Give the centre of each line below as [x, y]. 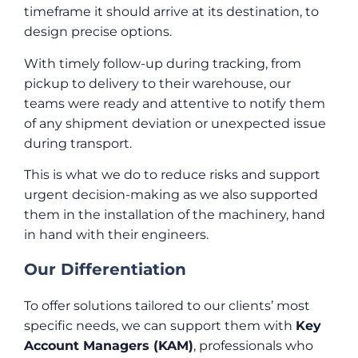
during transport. [78, 143]
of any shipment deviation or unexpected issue [175, 123]
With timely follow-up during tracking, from [163, 63]
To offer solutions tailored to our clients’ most [167, 306]
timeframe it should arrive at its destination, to [171, 12]
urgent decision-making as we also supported [171, 195]
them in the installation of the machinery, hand [175, 215]
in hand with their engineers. [116, 235]
